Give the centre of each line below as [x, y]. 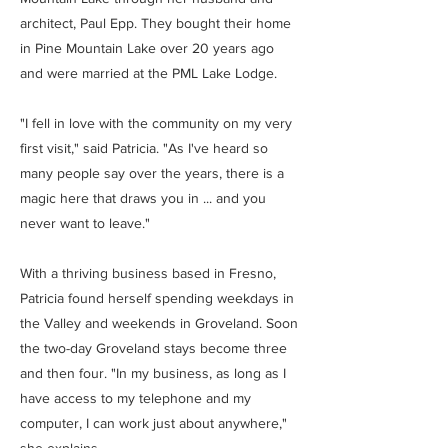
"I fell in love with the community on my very [156, 123]
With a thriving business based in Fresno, [148, 273]
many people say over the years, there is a [152, 173]
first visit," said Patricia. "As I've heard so [144, 148]
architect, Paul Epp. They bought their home [155, 23]
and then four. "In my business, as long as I [153, 373]
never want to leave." [85, 223]
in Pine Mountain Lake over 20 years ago [147, 48]
